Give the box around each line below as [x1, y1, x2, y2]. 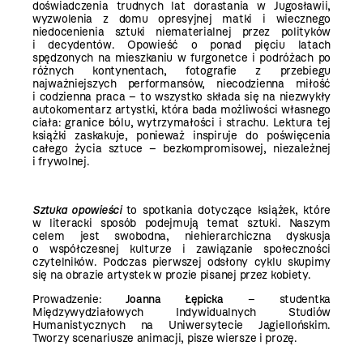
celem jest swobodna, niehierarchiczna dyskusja [32, 228, 331, 243]
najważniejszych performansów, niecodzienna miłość [32, 76, 331, 91]
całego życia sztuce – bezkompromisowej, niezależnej [32, 141, 331, 156]
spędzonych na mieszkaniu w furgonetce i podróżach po [32, 50, 331, 65]
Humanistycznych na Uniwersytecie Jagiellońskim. [32, 318, 331, 332]
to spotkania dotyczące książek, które [126, 203, 331, 217]
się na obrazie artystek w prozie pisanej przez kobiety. [32, 267, 311, 282]
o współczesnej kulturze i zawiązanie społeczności [32, 241, 331, 256]
